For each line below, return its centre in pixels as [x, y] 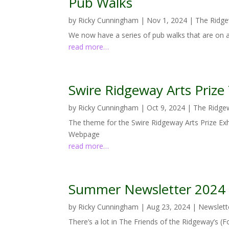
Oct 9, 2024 [166, 107]
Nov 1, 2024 [167, 20]
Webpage [84, 134]
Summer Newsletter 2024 [147, 189]
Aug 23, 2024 [169, 207]
